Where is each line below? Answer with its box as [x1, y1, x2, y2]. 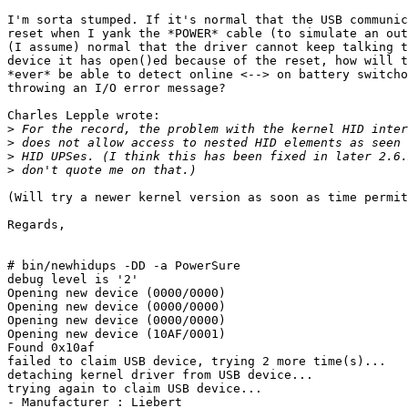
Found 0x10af [7, 341, 95, 355]
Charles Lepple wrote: [7, 108, 160, 123]
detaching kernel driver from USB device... [7, 368, 313, 382]
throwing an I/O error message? [7, 81, 226, 96]
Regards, [7, 218, 66, 232]
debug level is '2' [7, 272, 138, 287]
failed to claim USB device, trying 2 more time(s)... [7, 354, 386, 369]
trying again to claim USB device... [7, 382, 262, 396]
